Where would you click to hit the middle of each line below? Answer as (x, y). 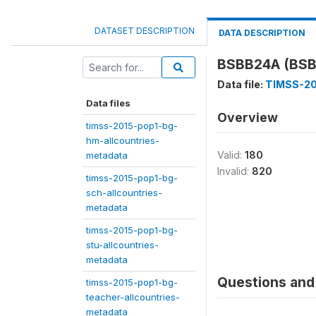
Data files (108, 103)
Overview (248, 117)
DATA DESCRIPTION (262, 33)
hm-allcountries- (123, 140)
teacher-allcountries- (133, 297)
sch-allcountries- (124, 193)
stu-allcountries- (122, 245)
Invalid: (235, 171)
